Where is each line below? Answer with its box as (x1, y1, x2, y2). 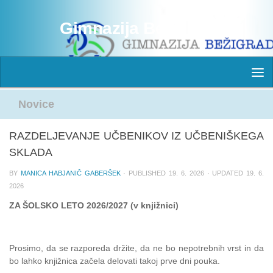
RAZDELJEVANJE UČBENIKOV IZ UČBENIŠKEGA (9, 130, 264, 142)
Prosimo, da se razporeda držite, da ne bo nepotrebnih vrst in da (9, 243, 264, 253)
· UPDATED (204, 169, 247, 177)
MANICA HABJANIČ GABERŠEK (20, 169, 121, 177)
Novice (18, 98, 54, 110)
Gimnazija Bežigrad (60, 19, 213, 38)
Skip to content (16, 12, 80, 21)
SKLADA (9, 146, 52, 158)
